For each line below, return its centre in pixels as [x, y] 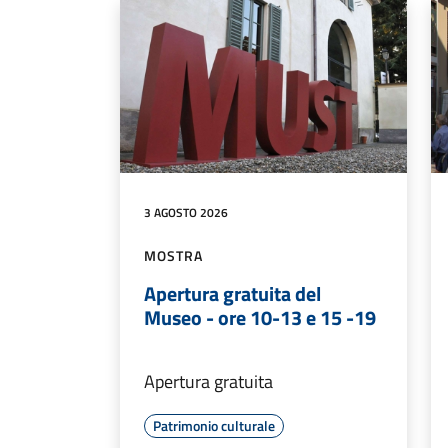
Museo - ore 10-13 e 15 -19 [260, 317]
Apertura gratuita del [232, 293]
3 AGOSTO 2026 [186, 212]
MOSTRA [173, 255]
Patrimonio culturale [214, 425]
